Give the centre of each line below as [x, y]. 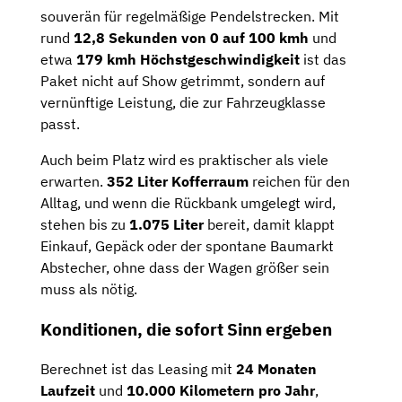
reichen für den [299, 181]
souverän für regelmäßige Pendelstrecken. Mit [190, 16]
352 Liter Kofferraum [178, 181]
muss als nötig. [89, 288]
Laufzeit [68, 391]
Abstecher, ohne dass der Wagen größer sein [185, 267]
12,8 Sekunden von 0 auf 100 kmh [191, 37]
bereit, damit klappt [269, 224]
